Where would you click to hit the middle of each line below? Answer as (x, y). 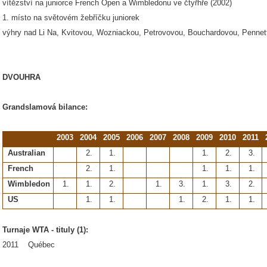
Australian (27, 153)
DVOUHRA (21, 77)
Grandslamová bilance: (45, 107)
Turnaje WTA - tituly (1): (45, 230)
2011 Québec (29, 245)
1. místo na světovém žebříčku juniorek (71, 18)
